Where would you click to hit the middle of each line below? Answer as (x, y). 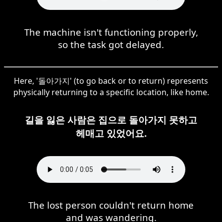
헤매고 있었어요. (111, 133)
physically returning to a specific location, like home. (111, 92)
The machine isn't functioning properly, (111, 32)
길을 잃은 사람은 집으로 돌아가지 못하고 (111, 119)
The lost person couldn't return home (111, 205)
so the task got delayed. (111, 44)
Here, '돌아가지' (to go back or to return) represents (111, 81)
